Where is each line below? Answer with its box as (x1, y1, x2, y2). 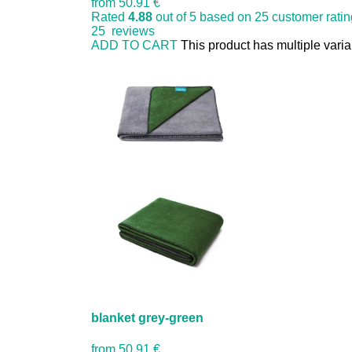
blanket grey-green (91, 311, 204, 325)
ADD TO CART (91, 38, 178, 53)
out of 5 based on (152, 10, 255, 24)
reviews (105, 24, 156, 38)
